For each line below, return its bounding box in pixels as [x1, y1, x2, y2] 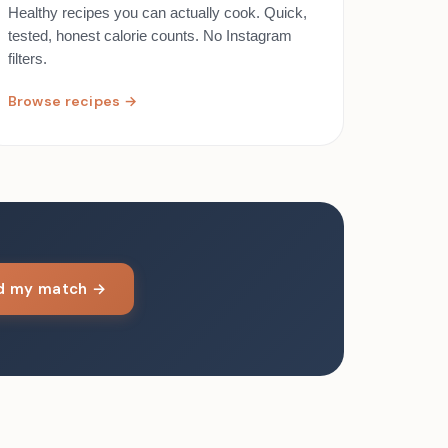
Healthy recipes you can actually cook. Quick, [7, 4, 307, 21]
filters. [7, 50, 47, 67]
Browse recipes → [7, 92, 138, 110]
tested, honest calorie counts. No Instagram [7, 27, 292, 44]
